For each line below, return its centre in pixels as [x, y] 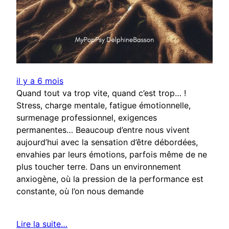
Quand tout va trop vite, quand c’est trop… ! [101, 93]
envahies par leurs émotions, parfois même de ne [112, 155]
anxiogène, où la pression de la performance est [110, 179]
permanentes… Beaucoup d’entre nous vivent [103, 130]
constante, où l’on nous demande [80, 191]
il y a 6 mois [40, 81]
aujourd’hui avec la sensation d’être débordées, [107, 142]
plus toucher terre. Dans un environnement [99, 167]
